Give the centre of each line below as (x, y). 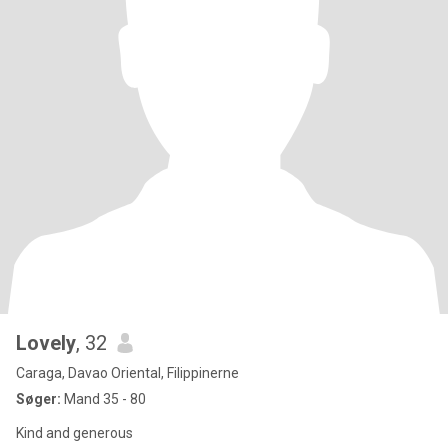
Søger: (38, 399)
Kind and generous (74, 433)
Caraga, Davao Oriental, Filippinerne (127, 373)
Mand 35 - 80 (103, 399)
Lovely (46, 343)
